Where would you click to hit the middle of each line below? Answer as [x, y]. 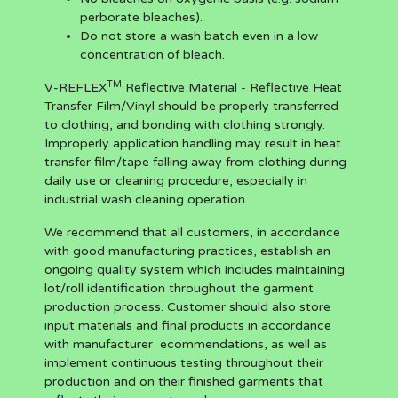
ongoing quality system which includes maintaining [195, 270]
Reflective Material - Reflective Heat [232, 88]
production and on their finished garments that [184, 382]
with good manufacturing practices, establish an [187, 251]
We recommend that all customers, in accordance [192, 232]
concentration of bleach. [152, 55]
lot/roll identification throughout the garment [179, 288]
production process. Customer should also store [187, 307]
